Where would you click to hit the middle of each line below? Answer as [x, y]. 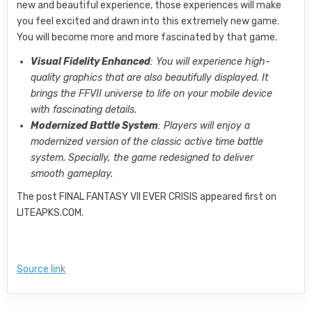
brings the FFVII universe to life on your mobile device [152, 93]
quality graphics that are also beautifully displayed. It [150, 77]
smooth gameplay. [72, 173]
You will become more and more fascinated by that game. [147, 37]
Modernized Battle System [95, 125]
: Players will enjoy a [204, 125]
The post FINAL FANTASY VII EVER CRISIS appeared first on [147, 196]
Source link [41, 269]
